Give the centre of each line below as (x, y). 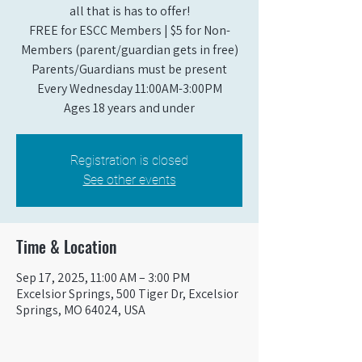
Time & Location (66, 246)
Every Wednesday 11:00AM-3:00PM (129, 88)
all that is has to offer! (129, 11)
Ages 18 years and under (129, 108)
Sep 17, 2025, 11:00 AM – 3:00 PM (103, 278)
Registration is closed (129, 160)
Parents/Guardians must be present (129, 69)
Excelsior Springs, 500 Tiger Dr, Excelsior (127, 294)
